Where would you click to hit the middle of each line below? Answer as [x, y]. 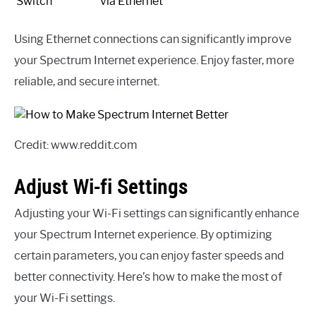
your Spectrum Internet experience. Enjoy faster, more [154, 61]
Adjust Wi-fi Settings [101, 187]
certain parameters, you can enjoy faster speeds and [149, 256]
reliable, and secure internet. [87, 82]
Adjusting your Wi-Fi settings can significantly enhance [157, 214]
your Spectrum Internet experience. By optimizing [143, 235]
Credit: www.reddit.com [76, 145]
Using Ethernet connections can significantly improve [153, 39]
